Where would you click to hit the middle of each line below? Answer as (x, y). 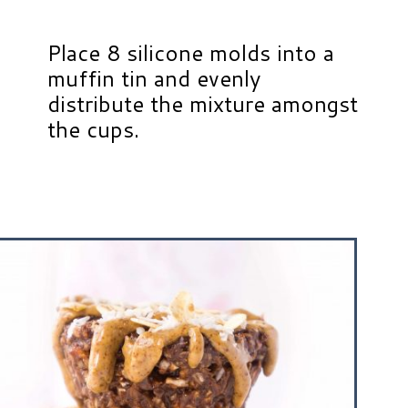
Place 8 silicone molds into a (191, 53)
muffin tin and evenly (154, 79)
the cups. (94, 130)
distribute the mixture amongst (203, 104)
